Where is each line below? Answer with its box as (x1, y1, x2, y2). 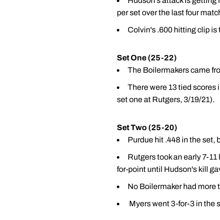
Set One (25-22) (117, 54, 177, 62)
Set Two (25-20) (117, 123, 177, 132)
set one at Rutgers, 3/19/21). (117, 95, 215, 104)
